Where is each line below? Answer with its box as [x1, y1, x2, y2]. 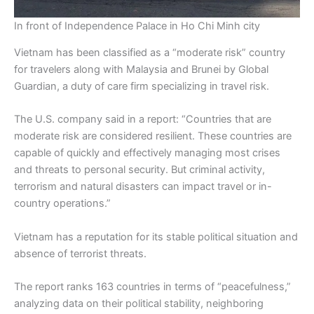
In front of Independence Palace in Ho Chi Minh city [14, 19, 260, 32]
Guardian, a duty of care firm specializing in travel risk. [14, 80, 269, 93]
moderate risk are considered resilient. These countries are [14, 130, 292, 143]
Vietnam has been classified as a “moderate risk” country [14, 46, 285, 60]
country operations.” [14, 197, 111, 210]
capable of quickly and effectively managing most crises [14, 146, 280, 160]
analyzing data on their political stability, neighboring [14, 297, 264, 310]
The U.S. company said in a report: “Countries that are [14, 113, 271, 126]
